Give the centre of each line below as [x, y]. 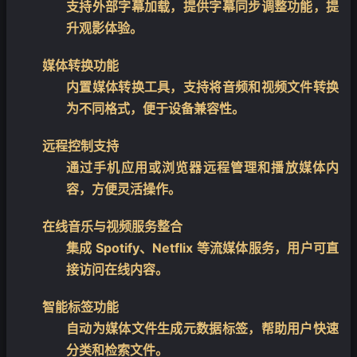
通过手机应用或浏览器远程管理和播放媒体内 [202, 167]
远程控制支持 [80, 145]
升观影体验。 [104, 27]
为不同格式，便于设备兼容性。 [155, 108]
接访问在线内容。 [117, 269]
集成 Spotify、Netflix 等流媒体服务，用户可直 [202, 247]
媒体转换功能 [80, 65]
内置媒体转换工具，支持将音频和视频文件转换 [202, 86]
